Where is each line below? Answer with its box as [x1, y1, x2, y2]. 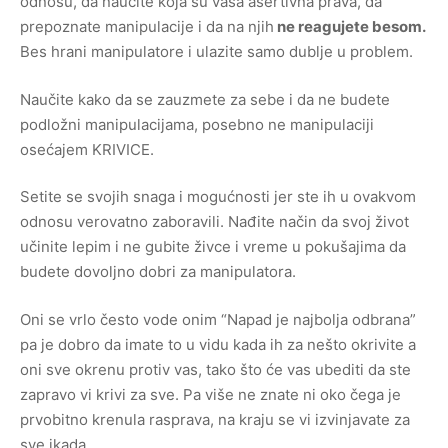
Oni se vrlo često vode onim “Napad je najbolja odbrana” [20, 309, 416, 329]
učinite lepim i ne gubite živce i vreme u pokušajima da [20, 237, 406, 256]
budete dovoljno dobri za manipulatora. [20, 262, 296, 281]
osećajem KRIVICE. [20, 139, 154, 159]
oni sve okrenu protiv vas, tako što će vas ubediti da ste [20, 359, 411, 379]
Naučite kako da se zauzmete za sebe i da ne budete [20, 89, 390, 109]
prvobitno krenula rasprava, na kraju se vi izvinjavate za [20, 409, 410, 429]
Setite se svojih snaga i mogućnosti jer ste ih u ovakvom [20, 187, 416, 206]
